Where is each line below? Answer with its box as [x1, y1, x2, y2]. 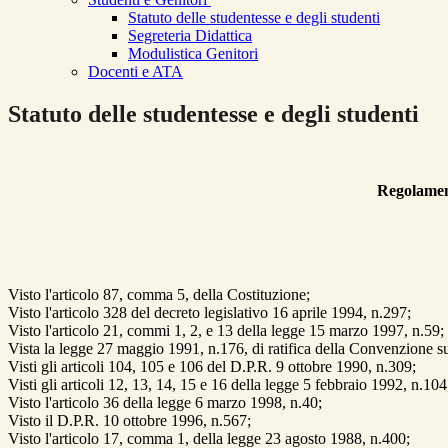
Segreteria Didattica [128, 27, 252, 45]
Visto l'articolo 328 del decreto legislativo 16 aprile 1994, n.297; [8, 304, 411, 322]
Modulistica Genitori [128, 45, 258, 63]
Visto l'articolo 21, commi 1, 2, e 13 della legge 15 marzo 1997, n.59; [8, 322, 444, 340]
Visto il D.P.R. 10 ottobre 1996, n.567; [8, 412, 251, 430]
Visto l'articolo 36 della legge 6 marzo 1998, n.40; [8, 394, 322, 412]
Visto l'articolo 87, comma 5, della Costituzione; [8, 286, 310, 304]
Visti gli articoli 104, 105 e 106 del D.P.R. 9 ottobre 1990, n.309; [8, 358, 416, 376]
